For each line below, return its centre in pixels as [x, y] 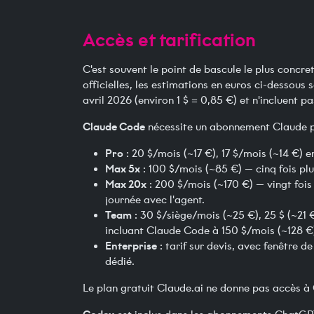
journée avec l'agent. [155, 200]
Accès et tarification [169, 40]
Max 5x [123, 169]
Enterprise [131, 246]
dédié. [120, 262]
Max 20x [126, 184]
